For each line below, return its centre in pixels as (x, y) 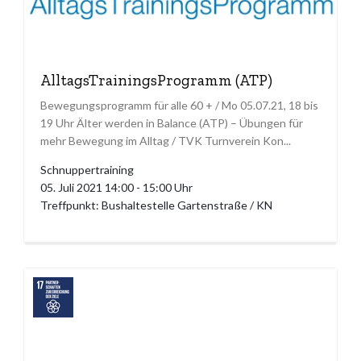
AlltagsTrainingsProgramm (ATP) (156, 80)
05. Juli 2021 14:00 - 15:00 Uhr (116, 187)
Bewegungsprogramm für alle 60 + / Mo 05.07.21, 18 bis (179, 105)
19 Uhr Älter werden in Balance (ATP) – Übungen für (172, 122)
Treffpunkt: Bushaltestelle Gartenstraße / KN (156, 205)
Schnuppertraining (87, 169)
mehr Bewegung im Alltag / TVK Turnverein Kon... (166, 140)
